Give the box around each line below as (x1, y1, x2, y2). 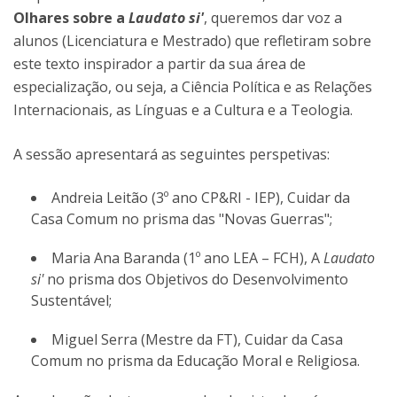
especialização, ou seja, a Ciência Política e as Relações (13, 77, 372, 97)
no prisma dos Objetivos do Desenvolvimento (43, 269, 348, 289)
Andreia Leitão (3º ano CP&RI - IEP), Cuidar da (51, 188, 350, 207)
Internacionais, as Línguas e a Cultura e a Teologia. (13, 100, 353, 120)
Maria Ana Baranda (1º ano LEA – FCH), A (51, 248, 323, 268)
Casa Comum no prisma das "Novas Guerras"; (31, 209, 332, 229)
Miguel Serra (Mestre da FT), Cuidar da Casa (51, 330, 343, 349)
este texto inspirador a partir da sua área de (13, 54, 306, 74)
